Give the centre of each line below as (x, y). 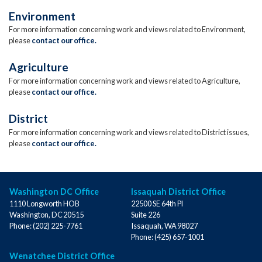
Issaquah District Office (178, 191)
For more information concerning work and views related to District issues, (129, 132)
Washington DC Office (54, 191)
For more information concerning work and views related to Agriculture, (125, 81)
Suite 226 (146, 214)
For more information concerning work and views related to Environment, (127, 30)
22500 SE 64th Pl (157, 203)
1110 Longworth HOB (44, 203)
